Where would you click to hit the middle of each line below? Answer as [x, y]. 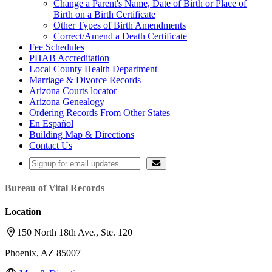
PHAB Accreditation [69, 58]
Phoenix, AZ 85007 [43, 253]
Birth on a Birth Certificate [104, 14]
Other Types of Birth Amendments [120, 25]
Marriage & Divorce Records [85, 80]
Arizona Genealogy [67, 101]
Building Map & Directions [82, 134]
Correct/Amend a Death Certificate [120, 36]
